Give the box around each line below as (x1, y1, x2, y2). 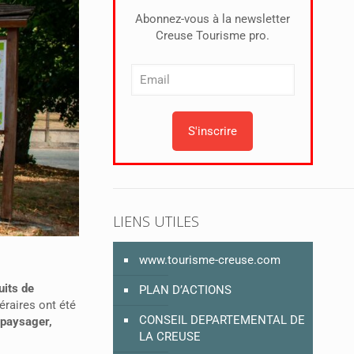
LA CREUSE (138, 330, 201, 345)
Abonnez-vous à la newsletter (135, 12, 291, 27)
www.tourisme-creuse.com (138, 253, 281, 268)
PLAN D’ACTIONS (138, 283, 232, 298)
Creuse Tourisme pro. (156, 28, 270, 43)
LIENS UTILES (112, 212, 199, 232)
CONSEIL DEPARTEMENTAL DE (138, 313, 305, 328)
